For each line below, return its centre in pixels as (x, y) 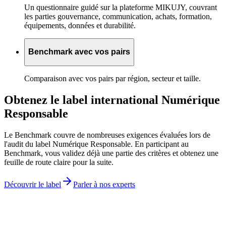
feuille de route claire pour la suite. (59, 162)
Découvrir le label (33, 184)
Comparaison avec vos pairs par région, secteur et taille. (112, 78)
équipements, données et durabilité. (80, 25)
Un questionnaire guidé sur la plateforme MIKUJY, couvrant (121, 7)
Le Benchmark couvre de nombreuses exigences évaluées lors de (107, 135)
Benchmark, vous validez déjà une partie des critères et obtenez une (111, 153)
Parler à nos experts (104, 184)
